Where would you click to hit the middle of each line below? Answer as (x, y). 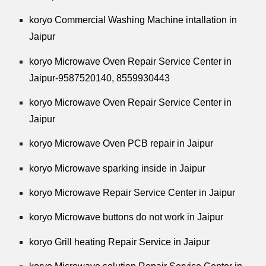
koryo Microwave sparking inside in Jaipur (118, 168)
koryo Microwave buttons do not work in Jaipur (126, 217)
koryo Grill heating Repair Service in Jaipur (120, 242)
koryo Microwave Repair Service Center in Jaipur (132, 193)
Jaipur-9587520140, (73, 78)
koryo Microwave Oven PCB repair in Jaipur (121, 144)
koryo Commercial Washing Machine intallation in (133, 20)
